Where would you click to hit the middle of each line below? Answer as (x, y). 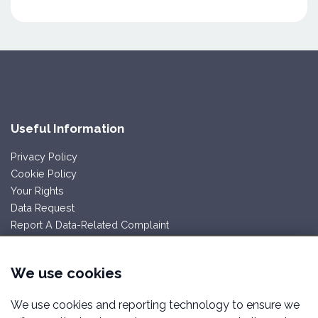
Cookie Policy (44, 174)
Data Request (43, 208)
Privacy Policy (44, 157)
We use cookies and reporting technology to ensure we (155, 305)
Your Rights (37, 191)
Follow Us (39, 241)
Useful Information (67, 129)
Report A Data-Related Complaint (90, 225)
